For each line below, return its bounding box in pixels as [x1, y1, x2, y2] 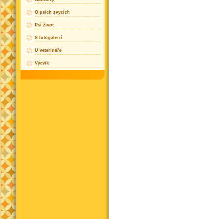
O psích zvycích [34, 10, 70, 15]
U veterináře [34, 48, 62, 53]
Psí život [34, 22, 54, 28]
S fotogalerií [34, 35, 62, 41]
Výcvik [34, 61, 49, 66]
